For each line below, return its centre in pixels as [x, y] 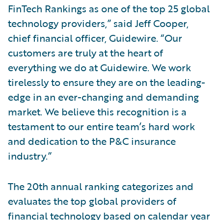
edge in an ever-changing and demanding [103, 96]
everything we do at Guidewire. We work [99, 67]
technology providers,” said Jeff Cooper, [98, 23]
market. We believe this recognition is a [97, 111]
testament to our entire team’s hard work [101, 126]
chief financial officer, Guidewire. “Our [95, 38]
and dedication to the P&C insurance [92, 141]
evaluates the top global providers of [92, 201]
